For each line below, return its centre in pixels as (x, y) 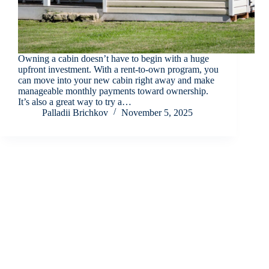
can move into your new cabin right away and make (116, 80)
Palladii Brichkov (75, 113)
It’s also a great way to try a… (75, 102)
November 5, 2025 (157, 113)
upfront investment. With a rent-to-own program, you (118, 70)
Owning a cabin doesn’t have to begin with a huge (113, 59)
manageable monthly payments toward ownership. (113, 91)
